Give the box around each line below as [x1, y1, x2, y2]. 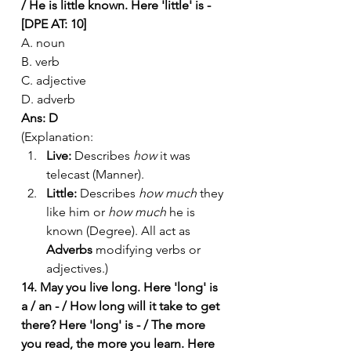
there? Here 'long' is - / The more [21, 317, 208, 332]
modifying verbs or [92, 241, 204, 257]
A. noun [21, 34, 65, 50]
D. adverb [21, 91, 75, 107]
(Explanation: [21, 128, 93, 144]
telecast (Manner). [46, 166, 144, 182]
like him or [46, 204, 108, 219]
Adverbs [46, 241, 92, 257]
